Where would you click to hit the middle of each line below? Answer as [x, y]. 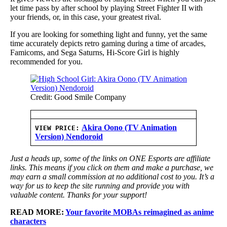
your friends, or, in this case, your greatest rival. [86, 17]
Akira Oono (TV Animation [129, 128]
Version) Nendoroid [69, 137]
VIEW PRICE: [57, 128]
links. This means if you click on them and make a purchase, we [112, 168]
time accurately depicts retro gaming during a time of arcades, [108, 44]
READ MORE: [38, 212]
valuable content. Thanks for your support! [79, 195]
